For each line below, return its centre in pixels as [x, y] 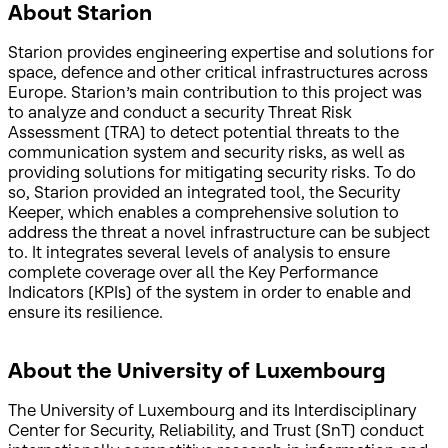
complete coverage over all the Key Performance [193, 272]
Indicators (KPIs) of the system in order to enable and [209, 292]
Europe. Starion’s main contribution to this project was [215, 92]
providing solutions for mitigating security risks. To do [212, 172]
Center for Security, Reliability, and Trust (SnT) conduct [216, 430]
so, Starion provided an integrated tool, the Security [204, 192]
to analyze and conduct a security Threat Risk [180, 112]
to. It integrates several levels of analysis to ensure [199, 252]
